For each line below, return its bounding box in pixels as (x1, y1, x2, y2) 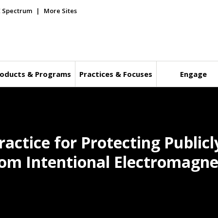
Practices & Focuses (79, 69, 152, 79)
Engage (180, 69, 207, 79)
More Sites (44, 6, 77, 15)
